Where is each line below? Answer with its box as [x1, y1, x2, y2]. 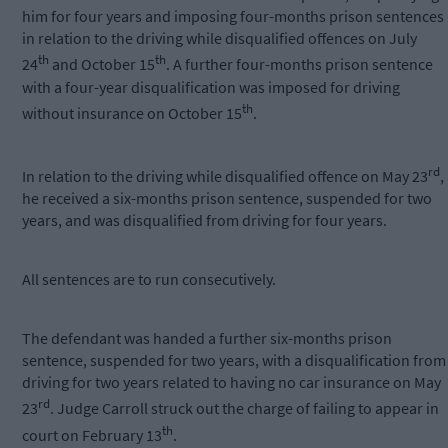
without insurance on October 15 [22, 103, 242, 124]
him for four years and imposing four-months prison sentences [22, 6, 444, 27]
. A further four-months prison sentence [166, 54, 433, 75]
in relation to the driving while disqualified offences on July [22, 28, 417, 49]
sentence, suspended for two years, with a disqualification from [22, 350, 446, 371]
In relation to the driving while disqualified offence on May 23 [22, 166, 428, 187]
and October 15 [49, 54, 155, 75]
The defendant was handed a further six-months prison [22, 328, 392, 349]
